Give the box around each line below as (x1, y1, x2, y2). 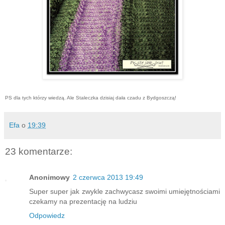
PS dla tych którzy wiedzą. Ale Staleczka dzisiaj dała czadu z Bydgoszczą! (5, 95, 178, 101)
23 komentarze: (5, 146, 72, 157)
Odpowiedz (29, 211, 65, 220)
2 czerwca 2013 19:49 (73, 173, 143, 182)
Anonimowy (29, 173, 70, 182)
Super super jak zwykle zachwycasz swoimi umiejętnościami (29, 187, 220, 196)
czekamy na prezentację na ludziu (29, 197, 137, 206)
